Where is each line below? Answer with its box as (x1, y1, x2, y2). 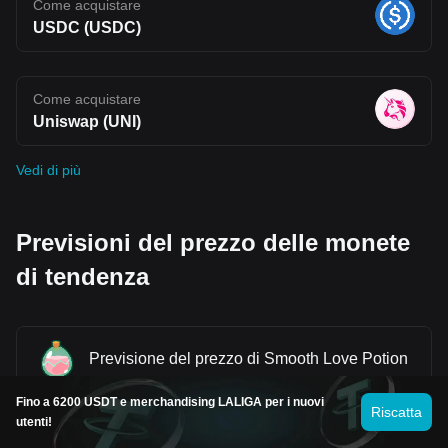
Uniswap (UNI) (33, 112, 141, 130)
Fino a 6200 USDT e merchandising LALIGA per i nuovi (16, 395, 324, 409)
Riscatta (371, 404, 422, 420)
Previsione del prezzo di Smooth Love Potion (89, 349, 408, 367)
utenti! (16, 415, 52, 429)
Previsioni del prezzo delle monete (16, 228, 410, 256)
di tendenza (16, 262, 149, 290)
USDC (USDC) (33, 18, 141, 36)
